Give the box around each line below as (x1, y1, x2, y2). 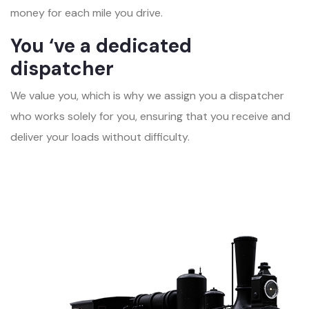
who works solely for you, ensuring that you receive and (10, 109, 290, 123)
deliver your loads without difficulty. (10, 130, 190, 144)
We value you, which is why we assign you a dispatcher (10, 88, 284, 103)
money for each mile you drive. (10, 6, 163, 20)
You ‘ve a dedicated (10, 33, 192, 59)
